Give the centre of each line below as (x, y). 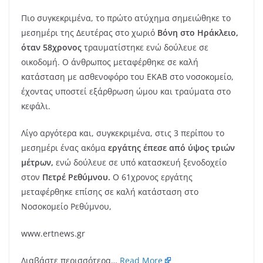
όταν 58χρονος (51, 47)
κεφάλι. (36, 106)
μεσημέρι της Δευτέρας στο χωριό (89, 33)
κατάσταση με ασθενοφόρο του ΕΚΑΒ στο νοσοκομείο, (127, 77)
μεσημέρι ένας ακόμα (65, 148)
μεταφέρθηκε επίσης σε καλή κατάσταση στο (110, 192)
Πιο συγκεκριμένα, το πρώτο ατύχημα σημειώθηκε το (126, 18)
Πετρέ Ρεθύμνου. (76, 177)
